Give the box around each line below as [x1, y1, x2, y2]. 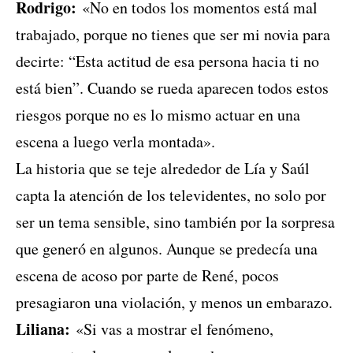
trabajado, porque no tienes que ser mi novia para [16, 24, 330, 46]
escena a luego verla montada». [16, 131, 215, 153]
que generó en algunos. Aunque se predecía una [16, 238, 318, 260]
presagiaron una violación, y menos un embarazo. [16, 292, 333, 314]
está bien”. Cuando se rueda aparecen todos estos [16, 77, 329, 99]
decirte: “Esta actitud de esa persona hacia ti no [16, 50, 319, 72]
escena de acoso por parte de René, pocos [16, 265, 279, 287]
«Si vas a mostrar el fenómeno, [70, 318, 273, 340]
